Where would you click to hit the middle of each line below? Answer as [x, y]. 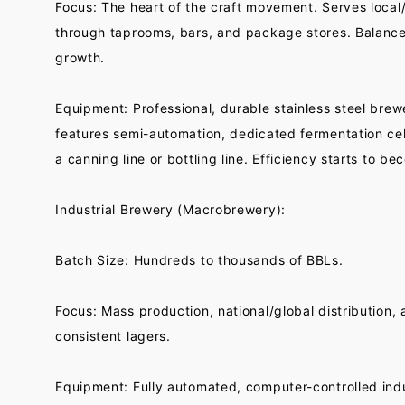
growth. [80, 57]
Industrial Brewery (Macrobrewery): [170, 209]
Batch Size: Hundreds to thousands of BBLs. [199, 260]
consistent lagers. [113, 336]
